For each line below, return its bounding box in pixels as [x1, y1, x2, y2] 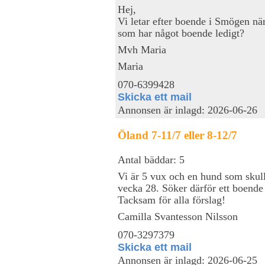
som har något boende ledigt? [118, 27, 244, 39]
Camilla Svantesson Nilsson [118, 210, 238, 222]
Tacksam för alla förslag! [118, 193, 225, 206]
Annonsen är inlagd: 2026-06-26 [118, 104, 257, 116]
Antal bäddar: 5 [118, 153, 185, 166]
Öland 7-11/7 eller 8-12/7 [118, 128, 237, 141]
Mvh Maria [118, 43, 166, 56]
